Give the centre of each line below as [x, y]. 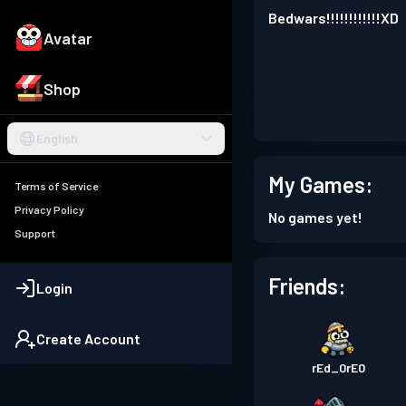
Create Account [88, 339]
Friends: [307, 286]
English [57, 139]
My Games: [320, 184]
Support [35, 233]
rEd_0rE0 [338, 367]
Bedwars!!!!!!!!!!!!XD [333, 18]
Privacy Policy [49, 210]
